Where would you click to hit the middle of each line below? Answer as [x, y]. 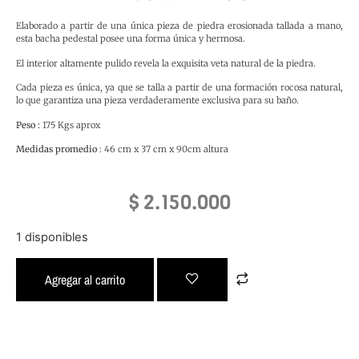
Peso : [28, 125]
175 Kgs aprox [70, 125]
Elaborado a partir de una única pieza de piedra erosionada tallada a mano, [179, 26]
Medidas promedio [56, 149]
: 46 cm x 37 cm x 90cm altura [163, 149]
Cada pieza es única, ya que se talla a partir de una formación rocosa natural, [179, 88]
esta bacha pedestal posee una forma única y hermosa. [131, 39]
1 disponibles [52, 238]
